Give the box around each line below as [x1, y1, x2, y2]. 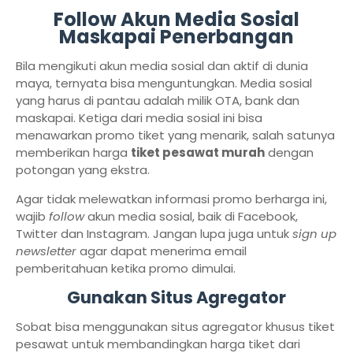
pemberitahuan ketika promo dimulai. [16, 260, 236, 277]
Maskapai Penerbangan [59, 24, 294, 50]
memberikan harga [16, 144, 131, 161]
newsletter [16, 243, 76, 259]
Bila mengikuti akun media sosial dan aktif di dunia [16, 58, 308, 74]
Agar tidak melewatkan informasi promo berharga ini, [16, 191, 327, 207]
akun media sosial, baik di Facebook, [84, 208, 298, 225]
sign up [292, 225, 336, 242]
